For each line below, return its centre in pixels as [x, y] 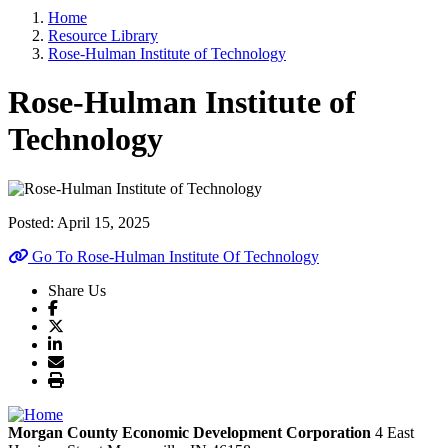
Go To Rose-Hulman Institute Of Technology [173, 256]
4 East [394, 432]
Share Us [77, 290]
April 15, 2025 [103, 222]
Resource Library [103, 35]
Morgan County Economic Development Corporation [189, 432]
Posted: [32, 222]
